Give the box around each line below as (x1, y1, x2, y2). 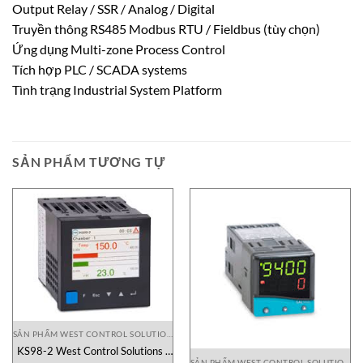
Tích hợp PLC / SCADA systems (12, 61, 187, 77)
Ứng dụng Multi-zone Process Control (12, 41, 225, 57)
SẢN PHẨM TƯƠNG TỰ (12, 153, 165, 169)
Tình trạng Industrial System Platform (12, 81, 222, 97)
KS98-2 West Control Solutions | (17, 344, 169, 357)
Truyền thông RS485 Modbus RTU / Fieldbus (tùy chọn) (12, 20, 320, 36)
